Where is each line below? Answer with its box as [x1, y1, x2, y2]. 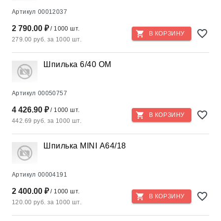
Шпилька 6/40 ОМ [43, 60, 111, 69]
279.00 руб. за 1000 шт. [12, 36, 82, 43]
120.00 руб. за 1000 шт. [12, 199, 82, 206]
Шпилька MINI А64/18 [43, 142, 126, 150]
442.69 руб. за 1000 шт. [12, 117, 82, 124]
